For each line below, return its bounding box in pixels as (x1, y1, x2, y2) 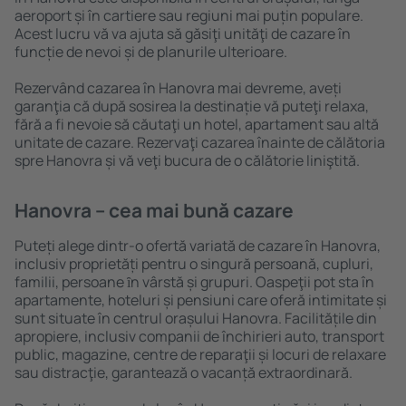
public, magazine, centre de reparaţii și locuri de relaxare (14, 344, 386, 364)
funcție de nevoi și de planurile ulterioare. (14, 42, 287, 62)
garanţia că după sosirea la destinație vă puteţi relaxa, (14, 96, 369, 116)
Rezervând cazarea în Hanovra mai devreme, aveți (14, 78, 342, 98)
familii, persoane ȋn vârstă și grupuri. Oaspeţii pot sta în (14, 272, 374, 292)
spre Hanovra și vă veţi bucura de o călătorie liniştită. (14, 150, 360, 170)
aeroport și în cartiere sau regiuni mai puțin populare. (14, 5, 363, 25)
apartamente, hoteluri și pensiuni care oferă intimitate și (14, 290, 387, 310)
